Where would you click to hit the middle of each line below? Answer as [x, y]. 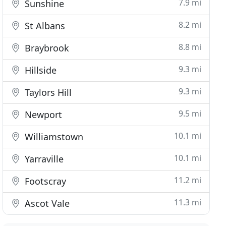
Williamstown [53, 137]
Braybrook [46, 48]
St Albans [44, 26]
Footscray [44, 181]
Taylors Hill [47, 92]
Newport [42, 115]
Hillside [40, 70]
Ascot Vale [46, 203]
